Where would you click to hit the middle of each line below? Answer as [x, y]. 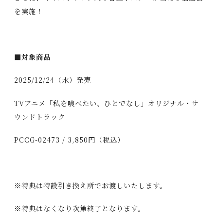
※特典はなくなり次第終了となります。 [79, 209]
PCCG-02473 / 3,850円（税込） [69, 139]
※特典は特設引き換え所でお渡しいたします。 [90, 185]
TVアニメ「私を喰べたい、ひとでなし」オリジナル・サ [106, 103]
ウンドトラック [39, 117]
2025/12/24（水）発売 [52, 80]
